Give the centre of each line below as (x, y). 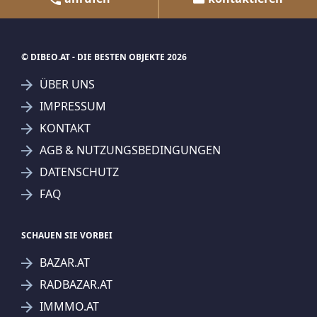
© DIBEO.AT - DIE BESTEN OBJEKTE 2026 (104, 57)
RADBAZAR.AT (76, 285)
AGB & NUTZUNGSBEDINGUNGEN (130, 150)
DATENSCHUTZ (79, 172)
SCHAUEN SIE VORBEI (67, 236)
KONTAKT (65, 128)
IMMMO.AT (69, 307)
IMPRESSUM (73, 106)
